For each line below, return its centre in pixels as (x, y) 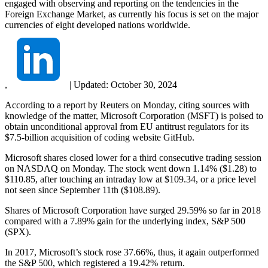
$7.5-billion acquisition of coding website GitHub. (100, 137)
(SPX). (18, 232)
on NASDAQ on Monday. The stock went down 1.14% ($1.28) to (131, 168)
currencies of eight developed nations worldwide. (98, 25)
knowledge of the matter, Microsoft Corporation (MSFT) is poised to (134, 115)
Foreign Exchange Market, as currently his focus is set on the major (132, 14)
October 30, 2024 (144, 84)
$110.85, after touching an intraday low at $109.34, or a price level (130, 179)
